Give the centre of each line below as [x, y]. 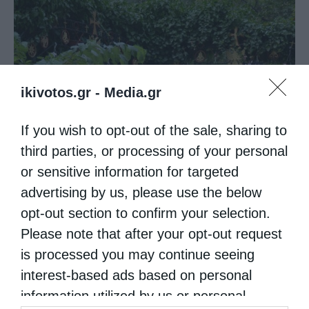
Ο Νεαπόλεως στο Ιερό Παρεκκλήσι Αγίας [132, 143]
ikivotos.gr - [62, 92]
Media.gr [133, 92]
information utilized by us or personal [133, 296]
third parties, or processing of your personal [154, 151]
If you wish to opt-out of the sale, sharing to [154, 130]
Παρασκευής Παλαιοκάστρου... [104, 161]
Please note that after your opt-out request [151, 233]
